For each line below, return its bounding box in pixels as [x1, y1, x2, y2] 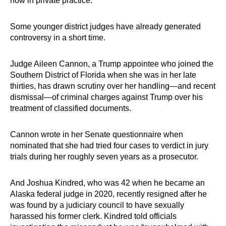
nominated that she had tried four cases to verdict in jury [10, 141, 208, 150]
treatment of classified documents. [10, 104, 131, 112]
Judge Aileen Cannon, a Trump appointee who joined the [10, 60, 213, 68]
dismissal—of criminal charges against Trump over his [10, 93, 203, 101]
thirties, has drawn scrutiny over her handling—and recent [10, 82, 215, 90]
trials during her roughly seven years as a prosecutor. [10, 152, 198, 161]
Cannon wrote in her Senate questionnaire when [10, 130, 183, 139]
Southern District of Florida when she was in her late [10, 71, 196, 79]
